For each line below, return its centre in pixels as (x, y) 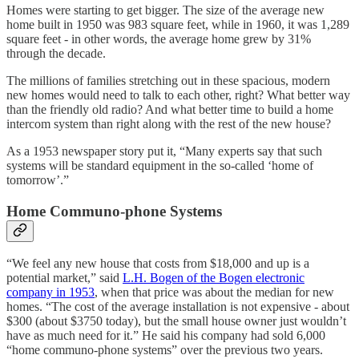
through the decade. (56, 53)
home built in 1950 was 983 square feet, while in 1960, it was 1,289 (178, 24)
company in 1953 (50, 292)
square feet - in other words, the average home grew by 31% (159, 38)
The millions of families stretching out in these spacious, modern (168, 80)
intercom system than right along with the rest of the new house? (169, 123)
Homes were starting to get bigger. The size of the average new (165, 10)
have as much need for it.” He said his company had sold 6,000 (166, 336)
